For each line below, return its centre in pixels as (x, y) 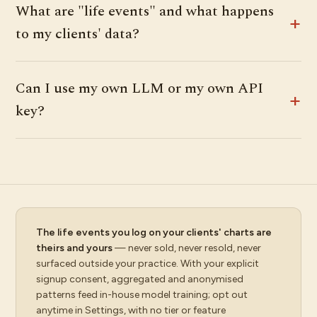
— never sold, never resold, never (187, 248)
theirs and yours (74, 248)
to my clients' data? (77, 34)
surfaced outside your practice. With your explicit (148, 264)
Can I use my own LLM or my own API (139, 88)
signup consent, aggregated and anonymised (140, 279)
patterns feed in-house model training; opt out (142, 295)
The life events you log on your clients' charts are (154, 232)
